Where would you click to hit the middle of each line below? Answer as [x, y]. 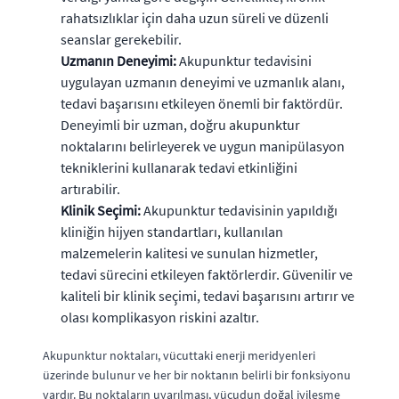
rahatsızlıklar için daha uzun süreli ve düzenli [195, 17]
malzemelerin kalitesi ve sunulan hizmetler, [189, 252]
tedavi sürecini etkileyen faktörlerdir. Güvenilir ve [207, 274]
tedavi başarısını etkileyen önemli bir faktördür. [202, 103]
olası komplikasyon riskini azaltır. [160, 317]
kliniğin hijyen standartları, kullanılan [172, 231]
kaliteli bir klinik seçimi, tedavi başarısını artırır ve [208, 295]
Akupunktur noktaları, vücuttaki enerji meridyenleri [179, 355]
